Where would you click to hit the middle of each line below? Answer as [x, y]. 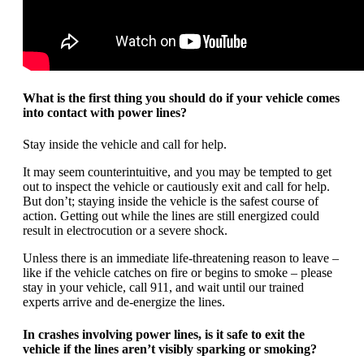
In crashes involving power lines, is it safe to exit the [164, 334]
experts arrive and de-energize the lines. [124, 302]
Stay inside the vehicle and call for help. [125, 145]
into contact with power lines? [105, 113]
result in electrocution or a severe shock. [125, 231]
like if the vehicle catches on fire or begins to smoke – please [178, 273]
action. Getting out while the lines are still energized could [171, 216]
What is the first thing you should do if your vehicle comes [181, 98]
